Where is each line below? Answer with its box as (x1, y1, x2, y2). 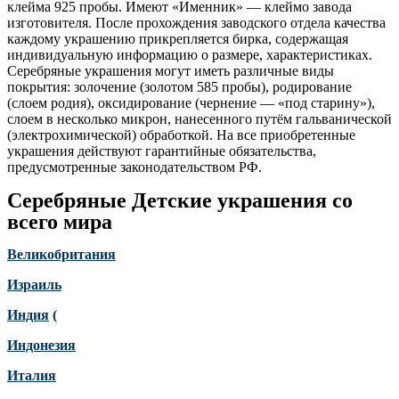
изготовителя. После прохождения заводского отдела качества (7, 14, 386, 30)
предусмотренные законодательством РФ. (7, 159, 262, 175)
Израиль (7, 276, 61, 292)
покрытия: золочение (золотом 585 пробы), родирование (7, 78, 352, 94)
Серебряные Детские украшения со (7, 188, 353, 212)
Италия (7, 367, 56, 383)
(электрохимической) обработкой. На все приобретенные (7, 126, 355, 142)
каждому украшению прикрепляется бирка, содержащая (7, 30, 348, 46)
